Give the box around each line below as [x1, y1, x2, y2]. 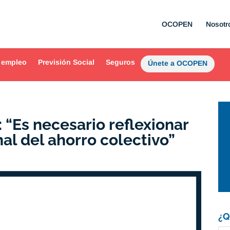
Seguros [106, 58, 136, 66]
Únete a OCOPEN [148, 59, 208, 67]
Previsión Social [38, 58, 95, 66]
